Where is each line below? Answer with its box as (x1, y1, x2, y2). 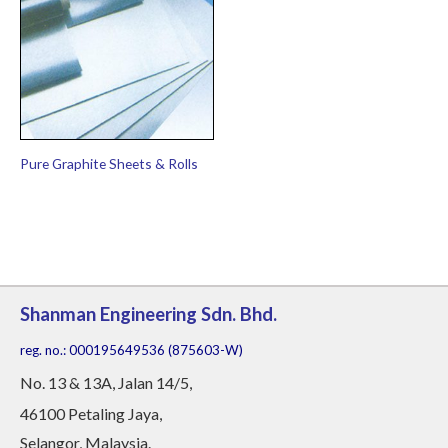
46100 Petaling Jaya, (20, 404, 162, 424)
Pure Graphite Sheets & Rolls (20, 155, 198, 173)
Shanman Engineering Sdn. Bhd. (20, 303, 277, 326)
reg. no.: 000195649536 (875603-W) (20, 342, 243, 359)
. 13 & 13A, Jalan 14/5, (42, 373, 192, 393)
